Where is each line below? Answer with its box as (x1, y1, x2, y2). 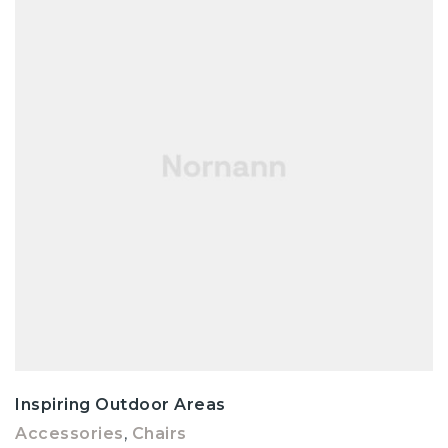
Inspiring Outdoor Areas (15, 394, 226, 414)
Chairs (131, 423, 187, 443)
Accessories (15, 423, 124, 443)
